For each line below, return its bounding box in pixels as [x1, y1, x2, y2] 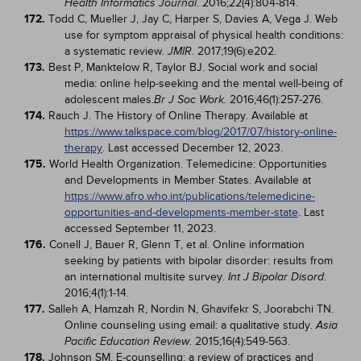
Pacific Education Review [64, 335, 189, 347]
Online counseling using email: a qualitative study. [64, 318, 316, 332]
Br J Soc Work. [154, 93, 226, 106]
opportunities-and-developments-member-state [64, 205, 298, 219]
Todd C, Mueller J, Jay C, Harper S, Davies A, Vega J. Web [48, 12, 338, 26]
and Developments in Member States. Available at [64, 173, 311, 187]
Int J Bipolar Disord [228, 271, 324, 283]
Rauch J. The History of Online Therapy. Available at [48, 109, 308, 122]
